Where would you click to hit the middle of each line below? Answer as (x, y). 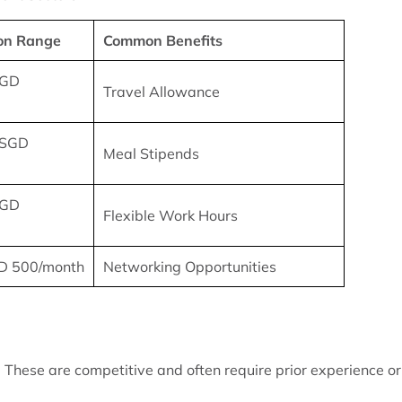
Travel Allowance (162, 92)
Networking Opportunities (190, 267)
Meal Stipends (152, 153)
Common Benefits (163, 40)
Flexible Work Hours (171, 215)
